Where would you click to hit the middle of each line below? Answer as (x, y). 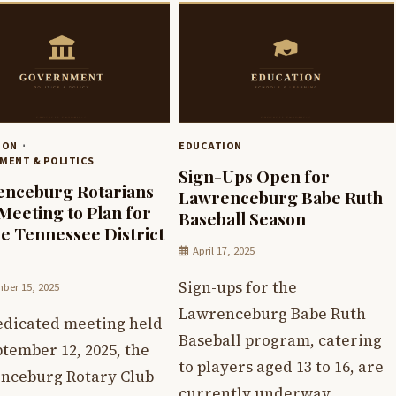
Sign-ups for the (238, 287)
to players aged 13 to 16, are (281, 366)
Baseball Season (242, 218)
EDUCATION (210, 146)
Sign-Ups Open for (254, 175)
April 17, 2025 (224, 251)
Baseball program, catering (280, 340)
